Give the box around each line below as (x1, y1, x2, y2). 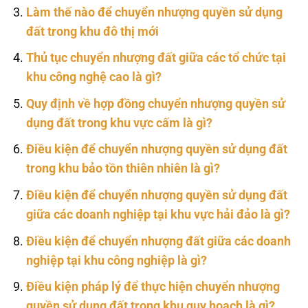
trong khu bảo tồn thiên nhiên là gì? (25, 162, 220, 176)
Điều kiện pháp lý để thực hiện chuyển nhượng (25, 280, 280, 294)
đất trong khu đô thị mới (25, 24, 159, 38)
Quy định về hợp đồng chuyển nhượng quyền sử (25, 96, 285, 111)
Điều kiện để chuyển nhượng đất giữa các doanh (25, 234, 291, 248)
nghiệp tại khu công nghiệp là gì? (25, 253, 207, 267)
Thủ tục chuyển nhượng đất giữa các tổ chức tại (25, 51, 286, 65)
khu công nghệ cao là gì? (25, 70, 162, 85)
